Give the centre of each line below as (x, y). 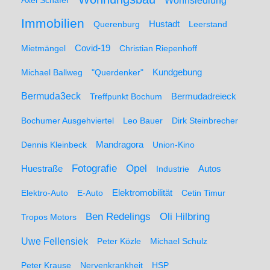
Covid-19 (93, 48)
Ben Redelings (118, 217)
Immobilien (53, 24)
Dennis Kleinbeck (54, 145)
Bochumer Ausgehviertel (67, 121)
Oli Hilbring (185, 217)
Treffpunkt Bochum (126, 96)
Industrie (173, 169)
